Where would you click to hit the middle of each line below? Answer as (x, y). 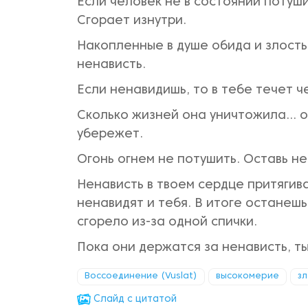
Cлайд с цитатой (134, 299)
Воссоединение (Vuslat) (141, 276)
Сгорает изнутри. (132, 21)
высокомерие (247, 276)
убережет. (110, 134)
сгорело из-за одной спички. (167, 222)
